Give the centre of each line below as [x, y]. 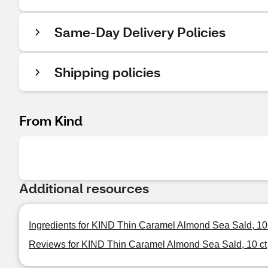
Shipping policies [107, 72]
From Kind [51, 121]
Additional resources [84, 188]
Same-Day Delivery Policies [140, 32]
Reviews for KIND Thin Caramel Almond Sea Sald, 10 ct [148, 244]
